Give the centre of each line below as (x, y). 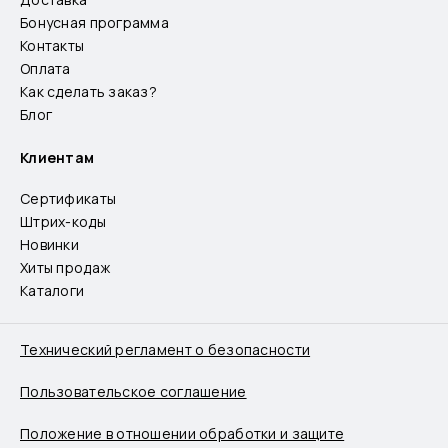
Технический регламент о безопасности (165, 349)
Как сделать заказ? (89, 92)
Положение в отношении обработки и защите (182, 433)
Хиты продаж (65, 267)
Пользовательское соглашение (133, 391)
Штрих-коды (63, 221)
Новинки (49, 244)
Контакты (52, 46)
